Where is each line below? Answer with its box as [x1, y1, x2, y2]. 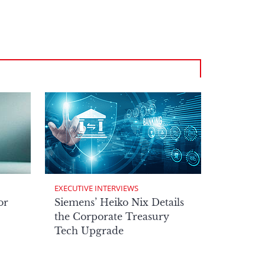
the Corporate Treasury [54, 211, 169, 222]
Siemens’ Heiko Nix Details [54, 196, 184, 208]
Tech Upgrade [54, 225, 124, 237]
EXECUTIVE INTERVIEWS [54, 183, 138, 193]
